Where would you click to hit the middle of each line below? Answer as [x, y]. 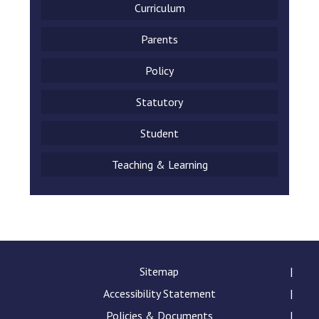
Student [159, 133]
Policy [159, 70]
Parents [159, 39]
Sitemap [159, 271]
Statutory [159, 102]
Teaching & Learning [159, 164]
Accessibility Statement [159, 293]
